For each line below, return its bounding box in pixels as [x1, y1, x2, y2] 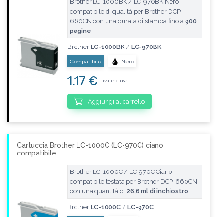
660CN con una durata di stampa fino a [69, 17, 185, 25]
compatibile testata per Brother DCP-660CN [69, 178, 197, 186]
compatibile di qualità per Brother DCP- [69, 7, 183, 15]
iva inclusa [102, 78, 128, 84]
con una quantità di [69, 187, 126, 195]
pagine [69, 27, 91, 34]
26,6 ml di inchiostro [126, 187, 188, 195]
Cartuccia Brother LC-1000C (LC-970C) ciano [17, 141, 163, 150]
